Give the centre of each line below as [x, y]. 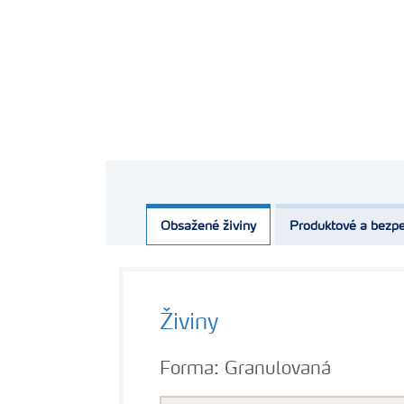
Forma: [189, 370]
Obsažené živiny [208, 226]
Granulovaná [278, 370]
